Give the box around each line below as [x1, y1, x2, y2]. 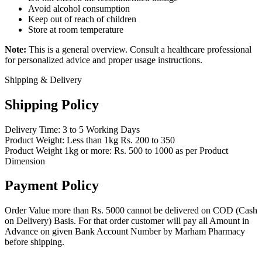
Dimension [5, 156, 45, 166]
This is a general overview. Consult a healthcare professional [26, 44, 251, 54]
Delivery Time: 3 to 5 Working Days [5, 124, 140, 135]
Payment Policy [5, 178, 99, 194]
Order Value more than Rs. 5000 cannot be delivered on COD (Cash [5, 205, 257, 216]
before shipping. [5, 237, 64, 247]
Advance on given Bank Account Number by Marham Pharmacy [5, 226, 245, 237]
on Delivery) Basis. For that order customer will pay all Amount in [5, 216, 249, 226]
